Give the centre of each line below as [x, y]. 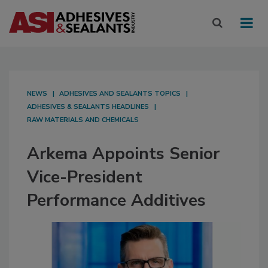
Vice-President [85, 177]
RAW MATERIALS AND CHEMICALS [83, 120]
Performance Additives [116, 201]
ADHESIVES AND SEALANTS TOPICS [120, 94]
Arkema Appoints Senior [123, 154]
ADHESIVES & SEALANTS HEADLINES [88, 107]
